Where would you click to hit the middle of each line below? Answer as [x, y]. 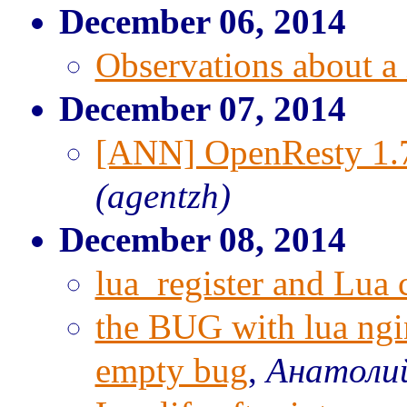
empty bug [171, 370]
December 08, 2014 [202, 239]
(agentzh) [163, 196]
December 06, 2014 [202, 21]
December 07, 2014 [202, 109]
